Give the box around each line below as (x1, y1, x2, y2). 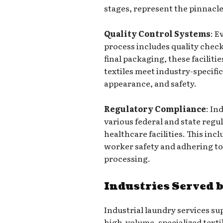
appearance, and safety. (104, 77, 197, 89)
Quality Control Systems (104, 27, 211, 39)
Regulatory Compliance (104, 102, 207, 114)
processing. (104, 152, 151, 164)
